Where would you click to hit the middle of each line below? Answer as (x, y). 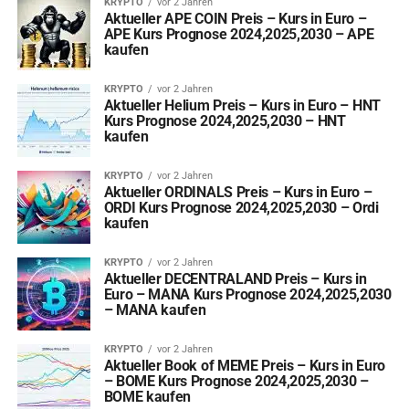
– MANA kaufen (155, 310)
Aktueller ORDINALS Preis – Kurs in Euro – (238, 192)
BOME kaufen (147, 397)
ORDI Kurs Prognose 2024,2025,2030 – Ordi (241, 208)
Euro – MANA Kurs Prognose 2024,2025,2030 (247, 294)
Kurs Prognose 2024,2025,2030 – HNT (225, 121)
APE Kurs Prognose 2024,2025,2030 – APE (239, 34)
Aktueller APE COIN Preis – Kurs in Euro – (235, 19)
